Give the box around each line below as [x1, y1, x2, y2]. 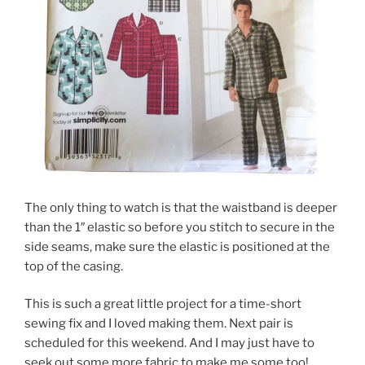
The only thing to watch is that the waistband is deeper [24, 200, 337, 215]
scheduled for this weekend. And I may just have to [24, 336, 314, 351]
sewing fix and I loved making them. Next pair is [24, 316, 293, 332]
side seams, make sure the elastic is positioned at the [24, 239, 330, 254]
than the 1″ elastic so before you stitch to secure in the [24, 219, 335, 235]
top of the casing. [24, 258, 123, 274]
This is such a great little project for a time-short [24, 297, 301, 312]
